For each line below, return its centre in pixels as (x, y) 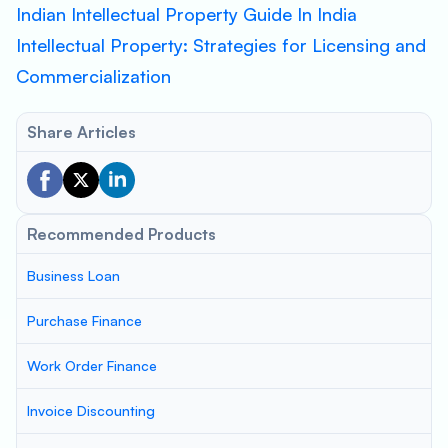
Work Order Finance (92, 365)
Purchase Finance (84, 320)
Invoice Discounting (91, 410)
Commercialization (93, 76)
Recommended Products (121, 234)
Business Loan (73, 275)
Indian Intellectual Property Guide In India (186, 14)
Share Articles (81, 132)
